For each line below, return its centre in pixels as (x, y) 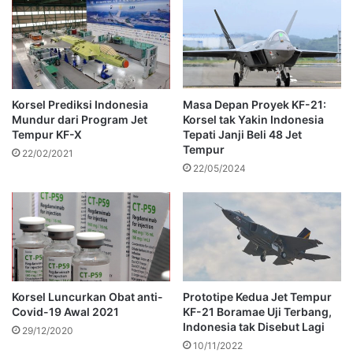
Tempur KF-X (47, 135)
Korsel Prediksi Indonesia (80, 105)
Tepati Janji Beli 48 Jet (242, 135)
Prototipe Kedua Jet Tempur (257, 297)
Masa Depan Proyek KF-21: (255, 105)
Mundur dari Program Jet (80, 120)
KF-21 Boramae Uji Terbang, (257, 312)
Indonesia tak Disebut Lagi (254, 327)
